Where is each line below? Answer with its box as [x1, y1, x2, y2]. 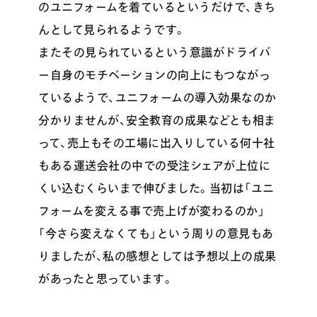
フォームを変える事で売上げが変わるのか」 [38, 205, 265, 217]
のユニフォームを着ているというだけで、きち [38, 1, 276, 13]
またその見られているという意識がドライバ [38, 47, 271, 59]
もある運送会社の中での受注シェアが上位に [38, 160, 271, 172]
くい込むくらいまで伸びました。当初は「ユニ [38, 183, 275, 195]
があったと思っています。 [38, 273, 174, 285]
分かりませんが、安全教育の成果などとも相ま [38, 115, 276, 127]
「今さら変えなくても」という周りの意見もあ [38, 228, 274, 240]
